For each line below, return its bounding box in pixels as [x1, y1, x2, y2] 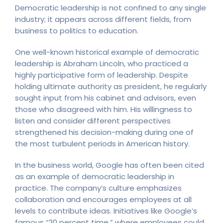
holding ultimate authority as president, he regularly [15, 81, 207, 92]
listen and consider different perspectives [15, 115, 171, 126]
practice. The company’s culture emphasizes [15, 182, 182, 193]
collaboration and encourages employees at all [15, 194, 192, 205]
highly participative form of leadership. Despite [15, 69, 188, 80]
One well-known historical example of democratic [15, 46, 199, 57]
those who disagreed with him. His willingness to [15, 104, 192, 114]
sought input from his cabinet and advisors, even [15, 92, 196, 103]
